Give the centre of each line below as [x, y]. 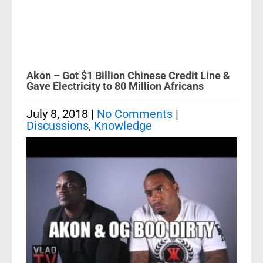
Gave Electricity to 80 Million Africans [115, 86]
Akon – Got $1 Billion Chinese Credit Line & [128, 75]
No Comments [135, 114]
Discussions [58, 126]
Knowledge [123, 126]
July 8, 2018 [57, 114]
